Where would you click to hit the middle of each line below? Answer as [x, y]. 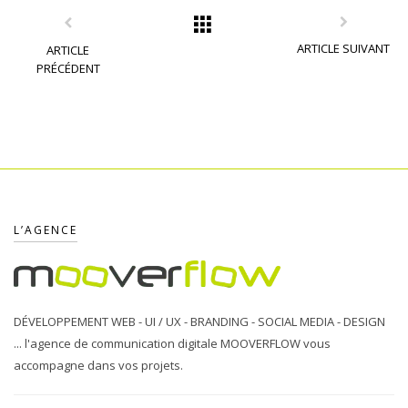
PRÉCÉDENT [68, 69]
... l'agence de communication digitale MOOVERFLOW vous [172, 343]
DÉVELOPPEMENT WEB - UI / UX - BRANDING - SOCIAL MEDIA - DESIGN [199, 321]
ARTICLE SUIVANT [344, 49]
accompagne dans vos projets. [98, 365]
